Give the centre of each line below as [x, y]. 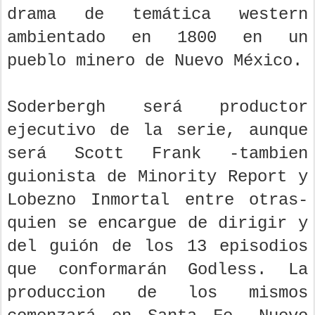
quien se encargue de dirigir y [157, 223]
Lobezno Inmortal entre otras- [157, 200]
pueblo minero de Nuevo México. [155, 60]
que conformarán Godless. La [157, 269]
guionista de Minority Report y [157, 176]
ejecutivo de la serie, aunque [157, 130]
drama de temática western [157, 14]
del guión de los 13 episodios [157, 246]
